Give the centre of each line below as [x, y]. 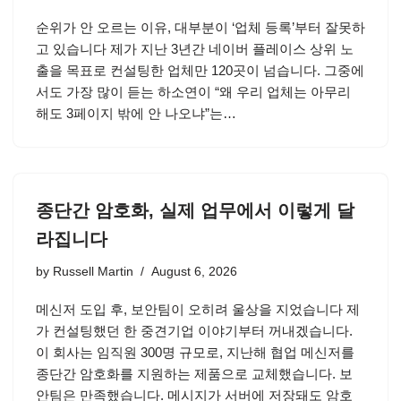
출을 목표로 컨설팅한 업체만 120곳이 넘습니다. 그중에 [200, 70]
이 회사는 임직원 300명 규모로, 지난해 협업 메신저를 [195, 352]
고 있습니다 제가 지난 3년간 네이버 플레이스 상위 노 [195, 49]
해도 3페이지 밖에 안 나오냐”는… [138, 113]
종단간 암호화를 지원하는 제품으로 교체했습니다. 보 [194, 374]
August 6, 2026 [194, 272]
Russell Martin [93, 272]
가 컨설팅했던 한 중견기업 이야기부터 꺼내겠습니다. [194, 331]
